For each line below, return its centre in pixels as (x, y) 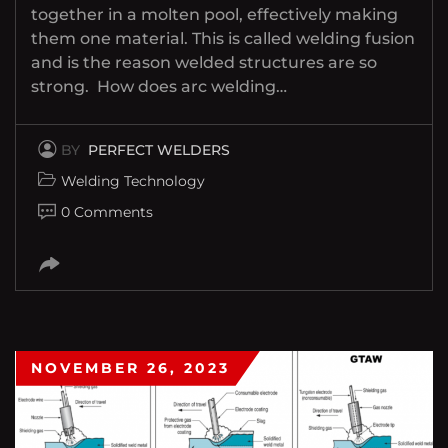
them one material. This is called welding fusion (223, 38)
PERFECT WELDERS (159, 149)
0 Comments (107, 211)
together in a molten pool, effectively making (214, 14)
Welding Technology (133, 180)
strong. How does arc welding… (159, 86)
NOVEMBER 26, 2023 (130, 367)
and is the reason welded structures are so (204, 62)
